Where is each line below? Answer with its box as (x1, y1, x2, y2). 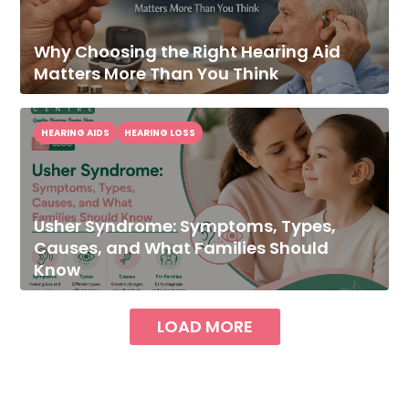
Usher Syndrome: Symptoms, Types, (34, 215, 337, 238)
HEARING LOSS (124, 126, 196, 141)
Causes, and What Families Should (34, 236, 330, 260)
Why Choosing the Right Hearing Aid (34, 40, 341, 64)
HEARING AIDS (41, 126, 110, 141)
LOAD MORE (156, 315, 253, 339)
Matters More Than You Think (34, 62, 279, 86)
